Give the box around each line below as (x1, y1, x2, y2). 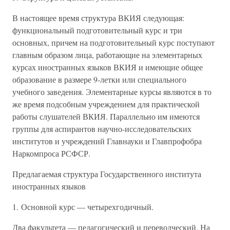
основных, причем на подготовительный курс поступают (12, 37, 215, 48)
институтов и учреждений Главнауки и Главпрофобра (12, 136, 202, 146)
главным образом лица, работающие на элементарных (12, 49, 202, 60)
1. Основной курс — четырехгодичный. (12, 201, 154, 212)
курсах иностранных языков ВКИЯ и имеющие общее (12, 62, 203, 72)
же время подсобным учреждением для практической (12, 99, 200, 109)
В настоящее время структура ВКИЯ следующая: (12, 12, 184, 23)
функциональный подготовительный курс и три (12, 25, 182, 35)
